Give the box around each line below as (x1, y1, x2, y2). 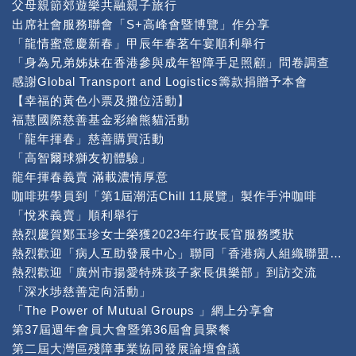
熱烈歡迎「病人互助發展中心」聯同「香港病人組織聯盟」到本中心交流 (330, 246, 342, 260)
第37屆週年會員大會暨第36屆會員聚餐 (12, 323, 231, 336)
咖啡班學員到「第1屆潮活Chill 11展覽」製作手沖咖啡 (12, 189, 317, 203)
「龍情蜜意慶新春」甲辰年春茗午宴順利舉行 (12, 37, 266, 50)
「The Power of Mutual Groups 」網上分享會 (12, 304, 275, 317)
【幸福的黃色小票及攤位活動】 (12, 94, 190, 107)
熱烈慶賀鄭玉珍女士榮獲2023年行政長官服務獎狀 (12, 227, 295, 241)
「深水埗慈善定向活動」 (12, 284, 152, 298)
